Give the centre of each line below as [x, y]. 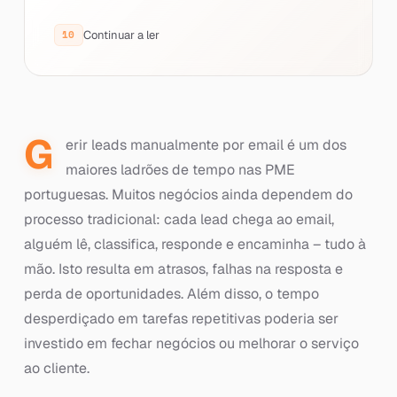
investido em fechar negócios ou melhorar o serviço [191, 343]
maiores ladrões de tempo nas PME [180, 170]
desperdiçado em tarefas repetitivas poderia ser [181, 319]
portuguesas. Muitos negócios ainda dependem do [188, 195]
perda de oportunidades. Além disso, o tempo [171, 294]
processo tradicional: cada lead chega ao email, [179, 219]
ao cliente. [56, 368]
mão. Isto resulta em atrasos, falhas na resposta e [183, 269]
